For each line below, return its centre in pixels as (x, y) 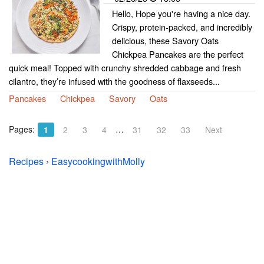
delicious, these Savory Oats (165, 41)
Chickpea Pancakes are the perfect (178, 54)
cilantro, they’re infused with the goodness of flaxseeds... (114, 81)
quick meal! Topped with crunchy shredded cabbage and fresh (125, 68)
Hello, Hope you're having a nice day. (181, 14)
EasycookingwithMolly (98, 161)
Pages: (22, 129)
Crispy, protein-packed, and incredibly (182, 27)
